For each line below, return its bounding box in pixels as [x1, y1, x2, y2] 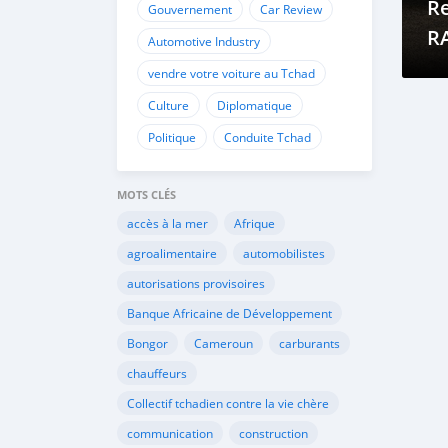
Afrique [234, 215, 275, 231]
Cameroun [194, 335, 253, 351]
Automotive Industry [148, 33, 260, 49]
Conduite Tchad [224, 129, 311, 145]
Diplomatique [217, 97, 292, 113]
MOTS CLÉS [117, 187, 176, 202]
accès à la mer [127, 215, 208, 231]
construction [239, 425, 308, 441]
